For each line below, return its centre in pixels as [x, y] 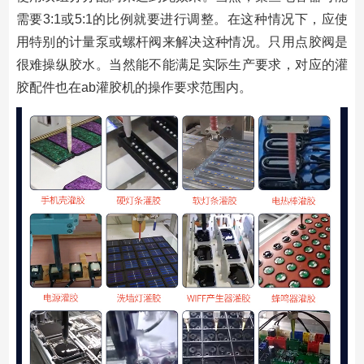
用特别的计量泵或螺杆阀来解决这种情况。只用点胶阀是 [182, 41]
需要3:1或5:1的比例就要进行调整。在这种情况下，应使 [182, 19]
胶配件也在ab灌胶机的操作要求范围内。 [134, 87]
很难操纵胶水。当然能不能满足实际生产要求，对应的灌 [182, 64]
